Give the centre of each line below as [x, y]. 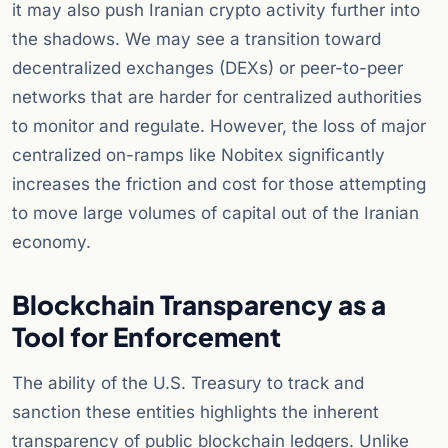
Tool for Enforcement [146, 337]
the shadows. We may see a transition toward [196, 39]
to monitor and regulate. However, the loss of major [219, 126]
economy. [51, 242]
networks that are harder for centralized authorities [217, 97]
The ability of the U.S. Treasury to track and [188, 383]
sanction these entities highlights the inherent [195, 412]
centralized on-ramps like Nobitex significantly [198, 155]
